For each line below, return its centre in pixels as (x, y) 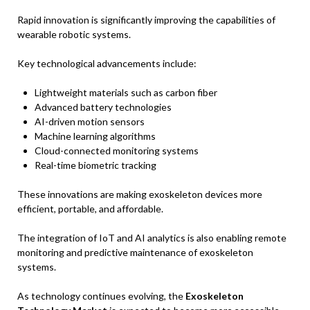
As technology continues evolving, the (101, 295)
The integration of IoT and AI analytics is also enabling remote (152, 237)
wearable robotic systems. (74, 34)
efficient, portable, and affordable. (90, 208)
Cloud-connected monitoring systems (117, 150)
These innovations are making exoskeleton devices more (140, 194)
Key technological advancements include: (107, 63)
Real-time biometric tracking (95, 165)
